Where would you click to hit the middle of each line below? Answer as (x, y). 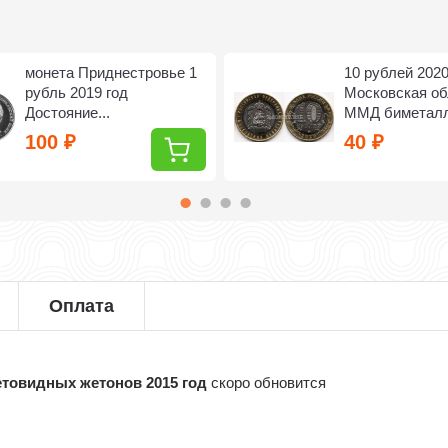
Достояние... (68, 112)
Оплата (82, 306)
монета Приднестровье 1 (111, 72)
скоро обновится (267, 382)
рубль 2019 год (77, 92)
